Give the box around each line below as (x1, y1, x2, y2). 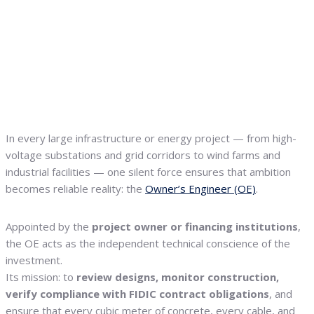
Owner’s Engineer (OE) (145, 182, 256, 196)
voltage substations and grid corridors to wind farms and (6, 148, 280, 163)
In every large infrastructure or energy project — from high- (6, 131, 296, 146)
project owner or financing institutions (92, 219, 298, 234)
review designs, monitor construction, (76, 270, 279, 285)
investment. (6, 253, 62, 268)
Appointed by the (6, 219, 92, 234)
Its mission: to (6, 270, 76, 285)
